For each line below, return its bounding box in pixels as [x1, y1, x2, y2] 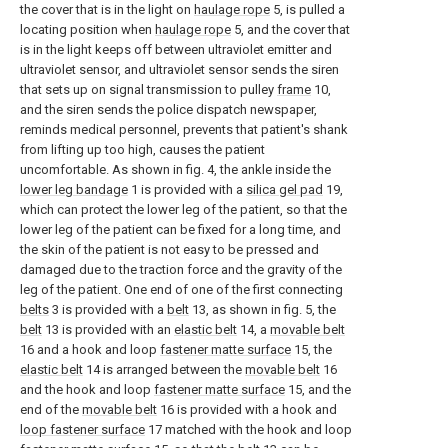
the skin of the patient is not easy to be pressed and [20, 242, 319, 258]
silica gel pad [246, 182, 323, 198]
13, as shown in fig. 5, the [189, 302, 336, 318]
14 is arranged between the [83, 362, 245, 378]
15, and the [285, 382, 351, 398]
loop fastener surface [20, 422, 145, 438]
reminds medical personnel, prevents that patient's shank [20, 122, 348, 138]
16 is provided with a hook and [157, 402, 337, 418]
